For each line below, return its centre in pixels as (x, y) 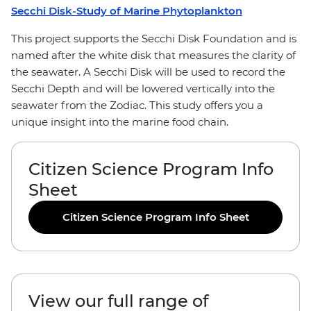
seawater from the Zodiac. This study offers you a (137, 105)
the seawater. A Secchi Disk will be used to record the (148, 72)
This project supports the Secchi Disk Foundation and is (154, 39)
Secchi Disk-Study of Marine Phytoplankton (127, 11)
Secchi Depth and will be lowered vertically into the (143, 89)
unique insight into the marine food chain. (120, 122)
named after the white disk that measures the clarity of (153, 55)
